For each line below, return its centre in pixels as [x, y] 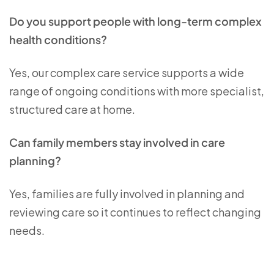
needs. [27, 231]
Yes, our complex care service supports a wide [127, 73]
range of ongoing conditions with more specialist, [137, 91]
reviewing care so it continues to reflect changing [135, 212]
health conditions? [58, 40]
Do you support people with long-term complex [135, 21]
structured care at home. [72, 109]
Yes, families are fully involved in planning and [127, 194]
